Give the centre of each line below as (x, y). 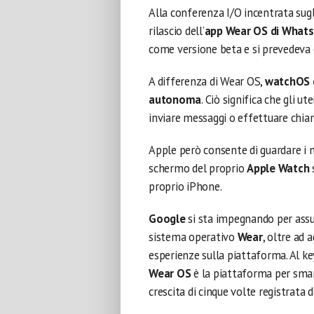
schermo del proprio (198, 168)
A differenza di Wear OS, (207, 81)
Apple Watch (278, 168)
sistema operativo (193, 237)
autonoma (175, 100)
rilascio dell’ (177, 31)
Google (169, 219)
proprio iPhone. (185, 186)
